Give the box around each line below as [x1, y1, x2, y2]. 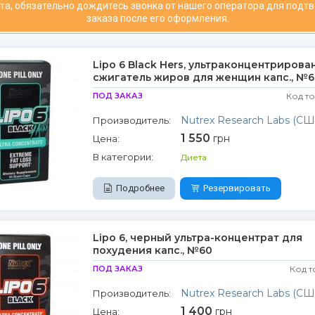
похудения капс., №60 [92, 244, 212, 257]
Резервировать [202, 183, 271, 193]
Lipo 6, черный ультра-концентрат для [92, 231, 302, 244]
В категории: [92, 151, 153, 162]
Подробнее [115, 183, 165, 193]
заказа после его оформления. [86, 13, 229, 24]
